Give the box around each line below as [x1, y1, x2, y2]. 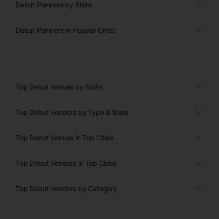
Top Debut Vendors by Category [16, 184, 117, 193]
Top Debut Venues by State [16, 82, 102, 91]
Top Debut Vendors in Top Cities [16, 158, 116, 167]
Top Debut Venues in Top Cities [16, 133, 113, 142]
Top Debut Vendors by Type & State [16, 108, 129, 116]
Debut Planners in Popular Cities [16, 25, 115, 34]
